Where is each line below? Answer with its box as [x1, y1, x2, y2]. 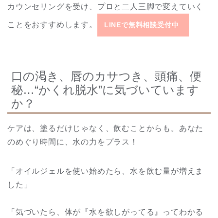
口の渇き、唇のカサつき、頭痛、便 [11, 69, 201, 83]
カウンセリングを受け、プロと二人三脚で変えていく [7, 2, 204, 11]
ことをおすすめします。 [7, 20, 97, 29]
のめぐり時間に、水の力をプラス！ [7, 137, 138, 146]
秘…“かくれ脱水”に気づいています [11, 83, 199, 96]
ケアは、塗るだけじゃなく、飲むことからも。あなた [7, 124, 204, 132]
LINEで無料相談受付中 [104, 21, 179, 29]
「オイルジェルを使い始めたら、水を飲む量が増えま [7, 166, 204, 175]
